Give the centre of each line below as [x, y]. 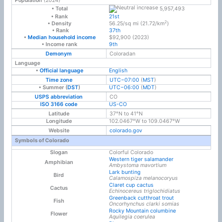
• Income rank [59, 44]
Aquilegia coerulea [132, 217]
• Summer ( [53, 87]
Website [59, 130]
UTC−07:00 [124, 80]
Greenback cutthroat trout [141, 198]
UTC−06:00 [124, 87]
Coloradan [122, 54]
